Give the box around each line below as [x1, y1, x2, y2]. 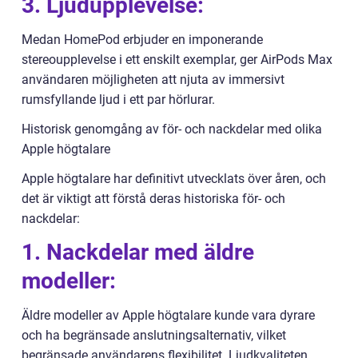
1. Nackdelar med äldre [22, 239, 254, 266]
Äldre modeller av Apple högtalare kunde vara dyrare [22, 308, 315, 324]
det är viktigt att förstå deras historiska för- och [22, 191, 285, 207]
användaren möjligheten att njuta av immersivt [22, 72, 284, 88]
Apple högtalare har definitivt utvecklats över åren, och [22, 171, 326, 187]
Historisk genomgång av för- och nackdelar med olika [22, 121, 322, 137]
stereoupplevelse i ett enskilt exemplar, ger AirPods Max [22, 52, 332, 68]
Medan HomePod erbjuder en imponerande [22, 32, 263, 48]
